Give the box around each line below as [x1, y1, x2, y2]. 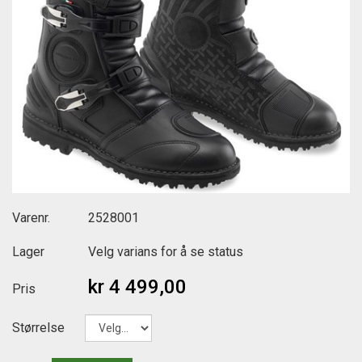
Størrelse [12, 320, 65, 336]
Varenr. [12, 210, 50, 226]
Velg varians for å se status [88, 244, 243, 260]
